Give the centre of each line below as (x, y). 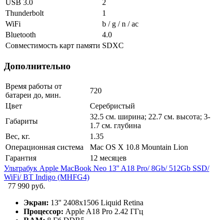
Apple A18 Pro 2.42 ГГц (103, 212)
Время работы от (34, 86)
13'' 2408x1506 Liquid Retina (96, 203)
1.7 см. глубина (115, 126)
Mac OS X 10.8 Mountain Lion (139, 147)
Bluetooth (21, 34)
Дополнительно (37, 66)
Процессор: (43, 212)
